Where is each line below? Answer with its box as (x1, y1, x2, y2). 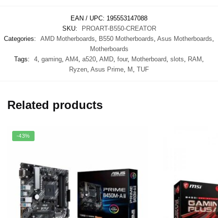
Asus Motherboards (157, 35, 212, 42)
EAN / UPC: (71, 14, 107, 22)
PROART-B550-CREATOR (81, 24, 156, 32)
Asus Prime (91, 65, 124, 73)
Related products (7, 98, 103, 111)
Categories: (4, 35, 38, 42)
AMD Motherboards (40, 35, 95, 42)
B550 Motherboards (99, 35, 154, 42)
